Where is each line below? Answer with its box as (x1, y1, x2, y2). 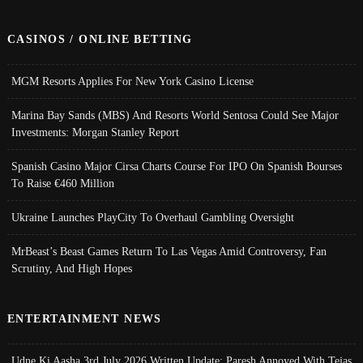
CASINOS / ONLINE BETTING (6, 32, 193, 46)
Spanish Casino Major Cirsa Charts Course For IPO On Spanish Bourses (11, 160, 342, 173)
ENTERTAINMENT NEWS (6, 312, 162, 326)
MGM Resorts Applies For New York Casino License (11, 75, 254, 88)
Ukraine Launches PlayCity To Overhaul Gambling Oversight (11, 211, 294, 224)
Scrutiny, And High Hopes (11, 262, 132, 275)
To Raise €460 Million (11, 177, 114, 190)
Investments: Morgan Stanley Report (11, 126, 179, 139)
